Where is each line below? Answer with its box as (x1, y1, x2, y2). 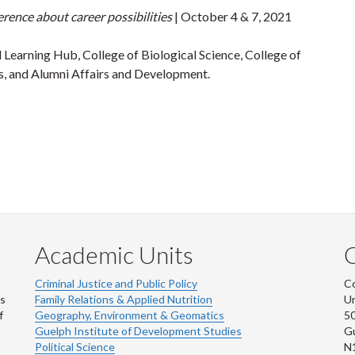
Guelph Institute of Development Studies (35, 323, 242, 338)
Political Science (35, 339, 115, 353)
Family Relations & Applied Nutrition (35, 292, 212, 306)
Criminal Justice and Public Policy (35, 276, 197, 290)
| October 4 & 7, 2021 (172, 8, 292, 24)
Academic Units (35, 239, 193, 269)
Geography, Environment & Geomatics (35, 307, 224, 322)
